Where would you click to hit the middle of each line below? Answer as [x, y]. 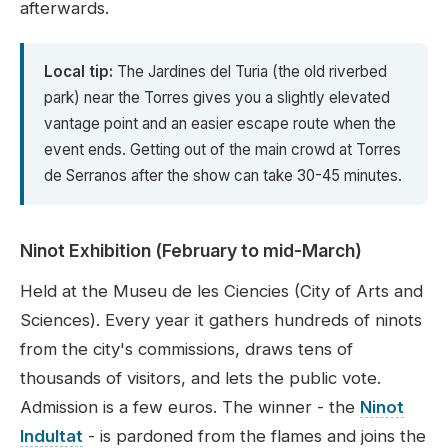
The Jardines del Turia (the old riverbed [250, 72]
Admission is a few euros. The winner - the [190, 407]
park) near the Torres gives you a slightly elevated [217, 98]
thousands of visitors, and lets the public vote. [200, 378]
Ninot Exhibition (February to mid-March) [191, 251]
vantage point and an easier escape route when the [220, 124]
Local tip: [78, 72]
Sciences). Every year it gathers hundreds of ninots [221, 320]
